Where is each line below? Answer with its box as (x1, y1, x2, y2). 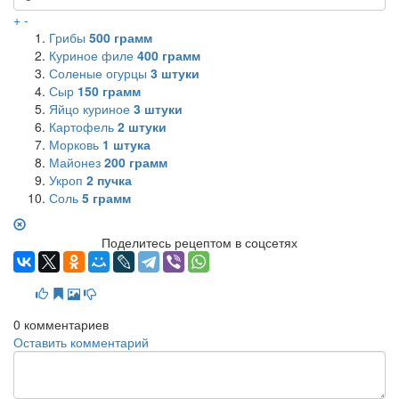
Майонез (49, 152, 104, 171)
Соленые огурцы (49, 63, 151, 82)
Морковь (49, 134, 102, 153)
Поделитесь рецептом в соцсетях (102, 232, 297, 251)
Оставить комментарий (13, 332, 149, 351)
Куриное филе (49, 45, 137, 64)
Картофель (49, 117, 118, 135)
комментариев (20, 314, 109, 333)
